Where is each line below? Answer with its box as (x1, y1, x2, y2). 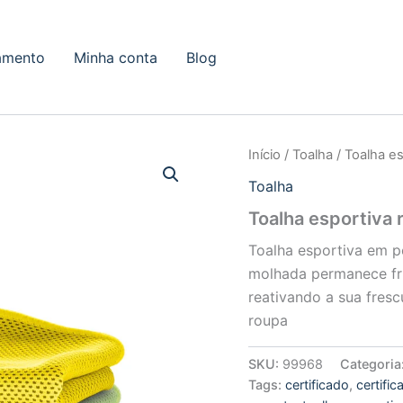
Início (248, 147, 282, 163)
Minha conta (74, 48, 157, 67)
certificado (285, 376, 350, 392)
